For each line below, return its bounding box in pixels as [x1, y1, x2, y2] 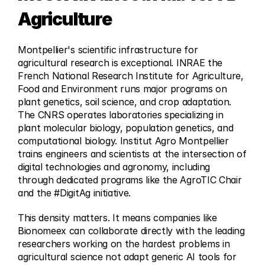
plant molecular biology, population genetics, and [18, 122, 234, 134]
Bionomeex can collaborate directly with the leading [18, 225, 245, 237]
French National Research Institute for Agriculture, [18, 70, 244, 82]
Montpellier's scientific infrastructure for [18, 44, 198, 56]
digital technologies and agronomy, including [18, 161, 210, 173]
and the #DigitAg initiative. [18, 187, 131, 199]
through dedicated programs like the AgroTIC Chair [18, 174, 242, 186]
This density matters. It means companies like [18, 212, 217, 224]
